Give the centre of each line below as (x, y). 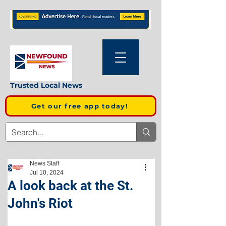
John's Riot (40, 203)
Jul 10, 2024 (47, 173)
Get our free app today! (80, 106)
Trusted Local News (46, 85)
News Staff (44, 163)
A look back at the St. (71, 186)
